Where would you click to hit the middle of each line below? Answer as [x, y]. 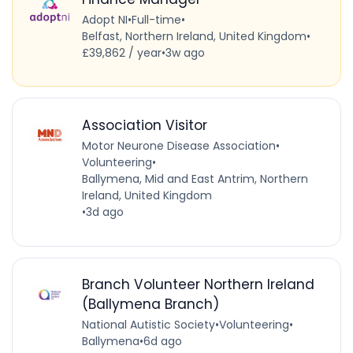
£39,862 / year [121, 52]
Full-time [156, 19]
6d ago [162, 342]
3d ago [104, 212]
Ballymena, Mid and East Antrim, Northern [195, 178]
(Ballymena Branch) [150, 305]
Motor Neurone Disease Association [178, 145]
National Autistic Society [148, 325]
